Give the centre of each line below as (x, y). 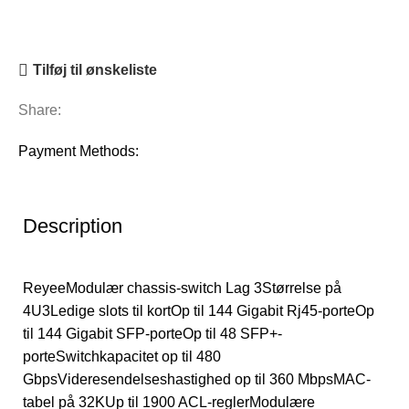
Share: (40, 110)
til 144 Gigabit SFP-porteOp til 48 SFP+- (152, 334)
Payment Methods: (79, 152)
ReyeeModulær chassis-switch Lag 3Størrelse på (182, 288)
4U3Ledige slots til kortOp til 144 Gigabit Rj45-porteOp (199, 311)
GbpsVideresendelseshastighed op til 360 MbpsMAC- (197, 380)
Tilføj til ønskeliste (95, 70)
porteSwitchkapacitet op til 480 (122, 357)
